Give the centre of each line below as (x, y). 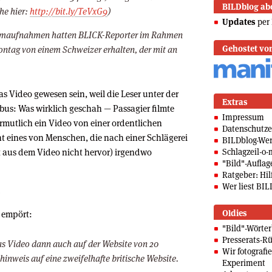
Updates (239, 22)
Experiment (244, 263)
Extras (235, 102)
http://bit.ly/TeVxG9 (69, 11)
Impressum (243, 117)
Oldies (235, 213)
